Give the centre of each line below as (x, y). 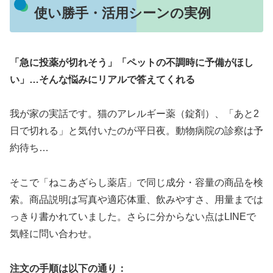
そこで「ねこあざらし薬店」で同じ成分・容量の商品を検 (136, 183)
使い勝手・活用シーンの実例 (122, 13)
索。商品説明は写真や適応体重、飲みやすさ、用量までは (136, 200)
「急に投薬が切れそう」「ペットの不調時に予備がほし (132, 62)
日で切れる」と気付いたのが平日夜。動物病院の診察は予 (136, 131)
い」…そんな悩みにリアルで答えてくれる (102, 79)
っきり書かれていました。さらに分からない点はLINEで (133, 217)
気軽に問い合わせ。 (54, 234)
